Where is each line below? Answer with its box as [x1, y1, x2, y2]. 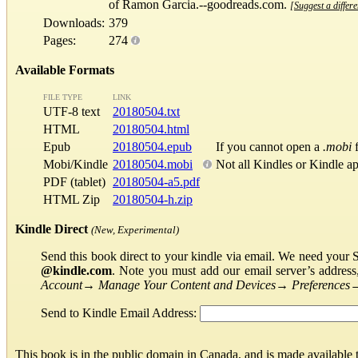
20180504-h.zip [113, 192, 193, 206]
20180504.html [113, 121, 189, 136]
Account [41, 277, 82, 292]
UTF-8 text [43, 104, 109, 118]
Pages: [43, 33, 76, 47]
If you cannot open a [216, 139, 323, 153]
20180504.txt [113, 104, 180, 118]
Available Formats [15, 62, 114, 77]
